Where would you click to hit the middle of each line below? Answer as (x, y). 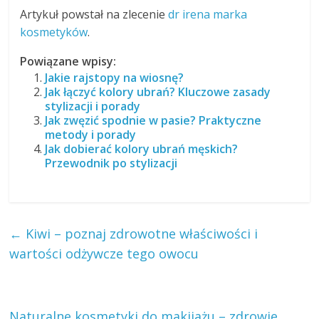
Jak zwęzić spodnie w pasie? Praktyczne (153, 121)
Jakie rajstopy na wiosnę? (115, 78)
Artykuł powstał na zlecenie (94, 15)
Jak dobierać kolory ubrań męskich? (142, 149)
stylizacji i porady (93, 106)
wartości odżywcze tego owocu (104, 254)
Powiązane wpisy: (68, 62)
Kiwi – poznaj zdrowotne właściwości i (140, 234)
